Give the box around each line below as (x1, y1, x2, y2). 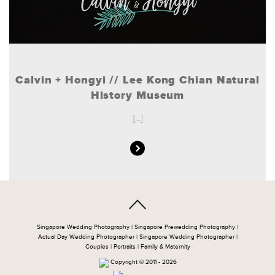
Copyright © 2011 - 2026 (108, 258, 177, 266)
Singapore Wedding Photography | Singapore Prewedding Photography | (37, 223, 238, 231)
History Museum (90, 88, 185, 103)
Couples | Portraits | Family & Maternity (85, 242, 190, 250)
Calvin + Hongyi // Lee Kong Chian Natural (15, 72, 260, 87)
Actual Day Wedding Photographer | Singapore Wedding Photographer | (37, 233, 238, 241)
